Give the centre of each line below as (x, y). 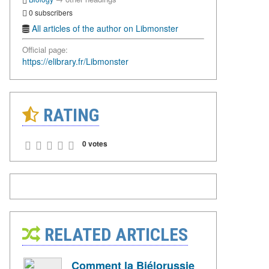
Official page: (45, 50)
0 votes (95, 144)
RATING (69, 115)
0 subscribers (50, 12)
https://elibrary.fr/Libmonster (75, 62)
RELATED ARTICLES (114, 235)
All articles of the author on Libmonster (105, 29)
